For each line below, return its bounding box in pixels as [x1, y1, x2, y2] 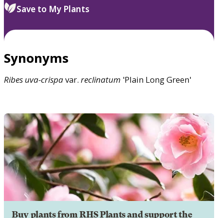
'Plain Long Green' [121, 73, 191, 85]
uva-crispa [25, 73, 63, 85]
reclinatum [81, 73, 121, 85]
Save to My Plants [17, 3, 90, 15]
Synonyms [4, 49, 69, 66]
